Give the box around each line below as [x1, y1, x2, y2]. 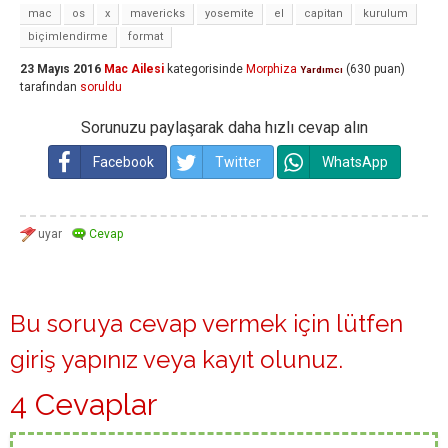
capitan [304, 7, 343, 20]
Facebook [92, 154, 154, 170]
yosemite [205, 7, 254, 20]
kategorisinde [164, 62, 243, 76]
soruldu [80, 80, 122, 94]
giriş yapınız [10, 345, 138, 374]
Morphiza [246, 62, 297, 76]
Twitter [214, 154, 261, 170]
